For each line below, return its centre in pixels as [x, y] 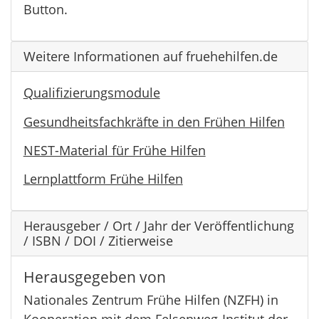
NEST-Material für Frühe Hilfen [114, 150]
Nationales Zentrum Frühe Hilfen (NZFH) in [151, 299]
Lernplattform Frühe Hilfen [103, 179]
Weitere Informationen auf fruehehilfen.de [150, 56]
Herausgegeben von [94, 277]
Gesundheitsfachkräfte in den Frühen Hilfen [154, 121]
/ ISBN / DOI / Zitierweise [98, 241]
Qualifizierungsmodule [91, 93]
